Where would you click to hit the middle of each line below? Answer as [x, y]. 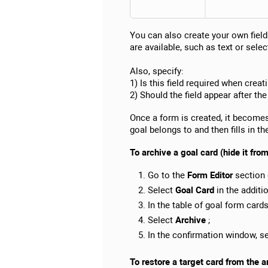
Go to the [167, 176]
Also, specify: [157, 71]
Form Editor [210, 176]
